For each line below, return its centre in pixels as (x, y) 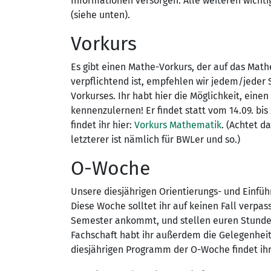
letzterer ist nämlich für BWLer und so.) (155, 140)
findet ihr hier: (103, 125)
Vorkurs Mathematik (178, 125)
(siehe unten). (100, 15)
